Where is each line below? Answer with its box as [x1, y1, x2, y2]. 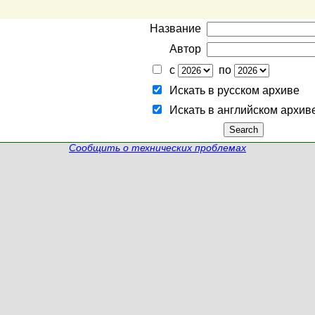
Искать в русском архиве [164, 84, 300, 96]
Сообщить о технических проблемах [69, 143, 246, 153]
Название [150, 22, 201, 34]
